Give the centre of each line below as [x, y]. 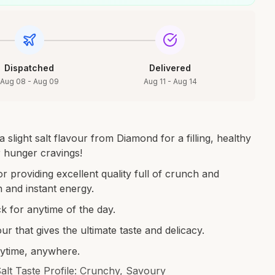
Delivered [170, 68]
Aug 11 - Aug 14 [170, 81]
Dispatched [29, 68]
